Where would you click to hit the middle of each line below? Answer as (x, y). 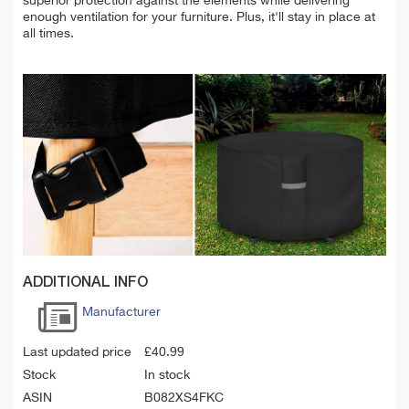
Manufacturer (121, 312)
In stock (167, 375)
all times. (48, 33)
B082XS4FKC (184, 398)
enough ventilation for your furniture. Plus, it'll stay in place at (199, 17)
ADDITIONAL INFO (85, 283)
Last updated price (77, 352)
